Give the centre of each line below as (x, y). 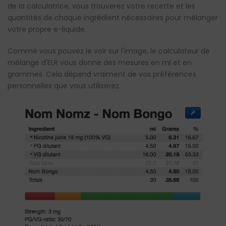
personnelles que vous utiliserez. (64, 86)
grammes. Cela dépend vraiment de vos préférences (102, 74)
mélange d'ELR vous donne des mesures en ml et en (100, 62)
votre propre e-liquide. (47, 29)
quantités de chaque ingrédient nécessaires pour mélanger (113, 17)
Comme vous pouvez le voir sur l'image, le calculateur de (109, 51)
